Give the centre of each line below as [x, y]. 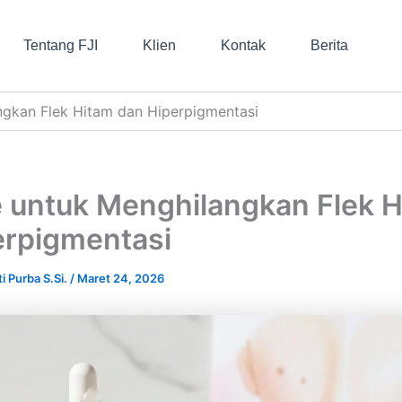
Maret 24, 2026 [121, 278]
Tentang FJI [60, 45]
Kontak [243, 45]
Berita [329, 45]
